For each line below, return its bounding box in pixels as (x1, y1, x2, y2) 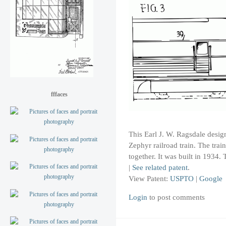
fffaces (51, 90, 68, 98)
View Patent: (129, 174, 170, 183)
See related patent (132, 163, 188, 172)
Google (199, 174, 222, 183)
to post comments (147, 192, 205, 201)
